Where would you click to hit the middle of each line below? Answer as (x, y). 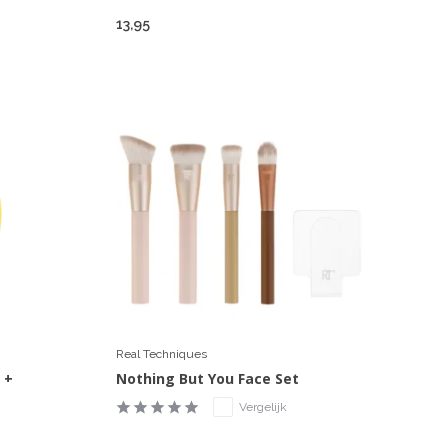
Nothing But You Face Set (207, 378)
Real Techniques (161, 353)
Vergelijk (262, 406)
